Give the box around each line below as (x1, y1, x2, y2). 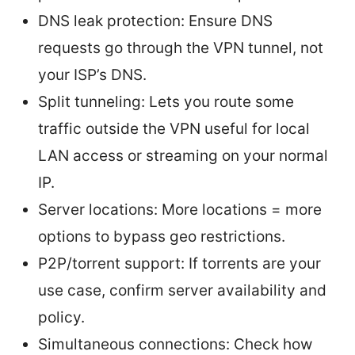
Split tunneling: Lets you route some (38, 92, 294, 111)
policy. (38, 307, 85, 326)
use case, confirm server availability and (38, 281, 326, 300)
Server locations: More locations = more (38, 200, 322, 219)
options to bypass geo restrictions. (38, 227, 285, 246)
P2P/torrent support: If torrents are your (38, 254, 321, 273)
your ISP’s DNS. (38, 65, 147, 84)
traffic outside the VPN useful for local (38, 119, 310, 138)
